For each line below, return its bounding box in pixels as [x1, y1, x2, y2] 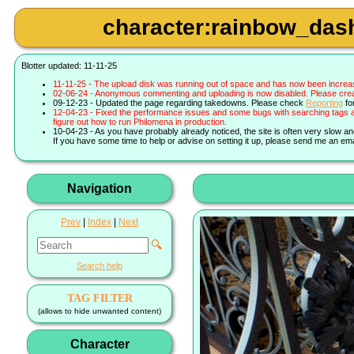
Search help [77, 260, 122, 270]
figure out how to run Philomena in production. [53, 117, 227, 127]
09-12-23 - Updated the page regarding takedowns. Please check [53, 98, 306, 108]
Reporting [306, 98, 343, 108]
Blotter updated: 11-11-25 [21, 61, 117, 70]
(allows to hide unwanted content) [38, 306, 161, 315]
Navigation [67, 181, 132, 196]
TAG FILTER [66, 291, 133, 304]
